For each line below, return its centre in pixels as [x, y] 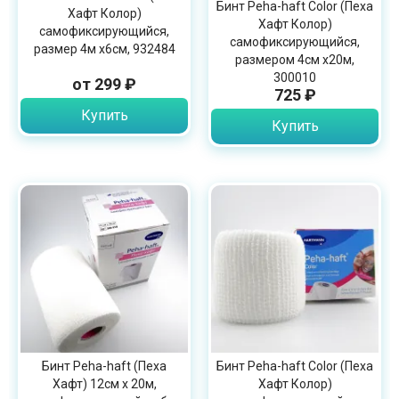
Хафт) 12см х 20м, [104, 384]
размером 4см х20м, [295, 60]
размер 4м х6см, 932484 [104, 49]
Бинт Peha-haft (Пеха [104, 366]
